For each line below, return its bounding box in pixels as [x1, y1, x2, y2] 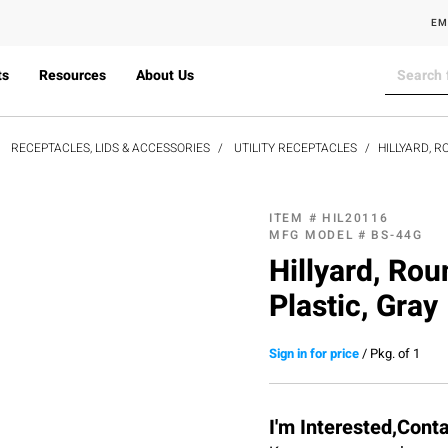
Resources [38, 65, 106, 86]
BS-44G [371, 225, 423, 244]
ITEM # [269, 208, 322, 227]
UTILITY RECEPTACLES [234, 138, 357, 157]
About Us [135, 65, 194, 86]
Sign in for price [269, 343, 359, 363]
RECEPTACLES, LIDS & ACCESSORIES [11, 138, 210, 157]
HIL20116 [321, 208, 389, 227]
